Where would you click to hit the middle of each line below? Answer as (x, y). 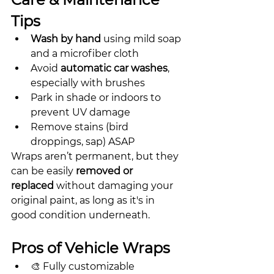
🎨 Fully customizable (83, 266)
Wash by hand (66, 39)
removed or (106, 171)
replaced (32, 186)
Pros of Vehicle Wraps (91, 248)
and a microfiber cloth (85, 54)
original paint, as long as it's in (84, 200)
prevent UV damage (80, 112)
